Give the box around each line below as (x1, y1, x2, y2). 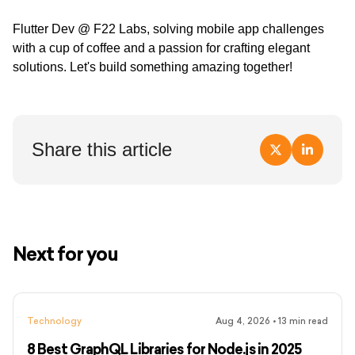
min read (287, 316, 328, 327)
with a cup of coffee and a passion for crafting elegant (13, 41, 310, 55)
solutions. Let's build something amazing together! (13, 60, 292, 74)
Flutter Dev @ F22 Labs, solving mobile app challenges (13, 22, 324, 36)
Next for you (13, 242, 119, 266)
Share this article (32, 139, 172, 161)
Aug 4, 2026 (216, 316, 270, 327)
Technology (27, 316, 82, 327)
